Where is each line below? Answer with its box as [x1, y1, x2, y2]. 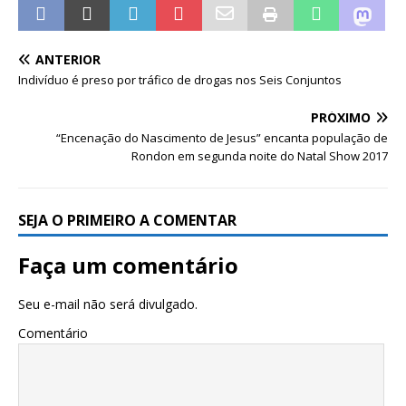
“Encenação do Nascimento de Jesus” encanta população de [56, 129, 388, 146]
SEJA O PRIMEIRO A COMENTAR [18, 209, 237, 230]
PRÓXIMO [311, 108, 371, 126]
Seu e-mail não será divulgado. [18, 295, 198, 313]
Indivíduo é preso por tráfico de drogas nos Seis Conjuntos [18, 71, 342, 88]
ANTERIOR [35, 50, 101, 68]
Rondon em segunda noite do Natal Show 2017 [131, 147, 388, 164]
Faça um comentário [18, 249, 238, 280]
